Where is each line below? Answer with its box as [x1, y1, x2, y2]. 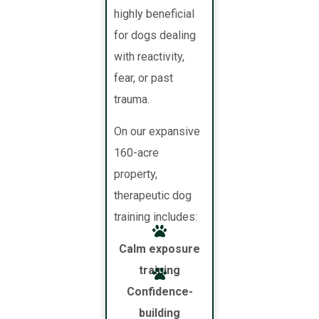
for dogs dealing [114, 28, 197, 43]
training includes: [114, 210, 198, 224]
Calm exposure [119, 242, 200, 256]
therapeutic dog [114, 189, 192, 203]
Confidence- [126, 285, 193, 299]
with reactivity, [114, 50, 185, 64]
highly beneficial [114, 7, 195, 21]
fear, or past [114, 71, 174, 85]
